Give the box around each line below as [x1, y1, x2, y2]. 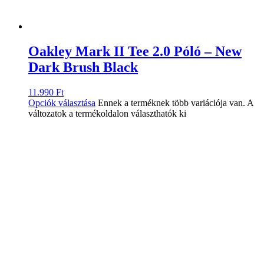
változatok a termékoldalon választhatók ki [28, 108, 186, 118]
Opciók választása [28, 98, 95, 108]
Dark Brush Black [28, 60, 138, 75]
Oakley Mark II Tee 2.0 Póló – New [28, 44, 242, 60]
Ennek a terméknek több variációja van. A [98, 98, 253, 108]
